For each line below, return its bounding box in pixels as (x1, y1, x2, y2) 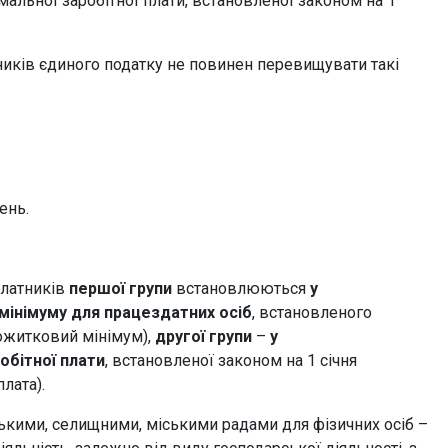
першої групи (69, 279, 172, 298)
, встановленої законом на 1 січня (105, 351, 357, 370)
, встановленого (252, 303, 372, 322)
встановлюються (172, 279, 310, 298)
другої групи (155, 327, 252, 346)
